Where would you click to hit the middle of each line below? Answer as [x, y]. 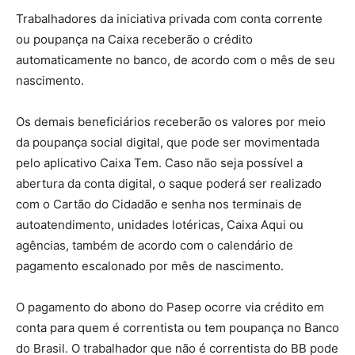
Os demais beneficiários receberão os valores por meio [171, 121]
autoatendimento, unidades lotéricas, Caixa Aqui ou [160, 224]
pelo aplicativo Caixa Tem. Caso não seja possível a [159, 162]
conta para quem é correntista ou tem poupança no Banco [177, 327]
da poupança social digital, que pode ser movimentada [168, 142]
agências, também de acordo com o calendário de [155, 245]
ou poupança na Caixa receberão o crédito [134, 39]
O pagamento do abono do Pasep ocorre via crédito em [170, 307]
